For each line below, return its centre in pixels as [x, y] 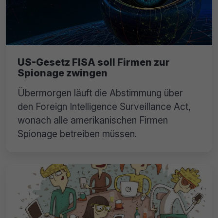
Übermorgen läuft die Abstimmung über [100, 93]
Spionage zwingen [63, 73]
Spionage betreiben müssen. [77, 134]
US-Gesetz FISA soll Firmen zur [94, 62]
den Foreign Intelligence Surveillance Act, [104, 106]
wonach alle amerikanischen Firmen [93, 120]
